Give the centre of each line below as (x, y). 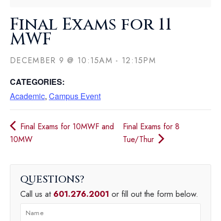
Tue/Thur (140, 139)
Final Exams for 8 (151, 126)
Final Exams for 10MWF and (66, 126)
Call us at (37, 194)
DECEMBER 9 (37, 60)
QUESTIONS (52, 179)
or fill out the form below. (154, 194)
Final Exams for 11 (91, 24)
